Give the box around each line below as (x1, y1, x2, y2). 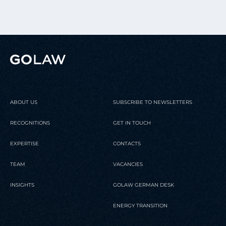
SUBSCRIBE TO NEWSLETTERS (113, 99, 192, 105)
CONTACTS (113, 140, 141, 147)
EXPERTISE (10, 140, 39, 147)
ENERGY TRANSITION (113, 202, 167, 209)
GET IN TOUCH (113, 120, 151, 126)
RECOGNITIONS (10, 120, 50, 126)
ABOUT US (10, 99, 37, 105)
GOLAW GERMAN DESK (113, 182, 174, 188)
